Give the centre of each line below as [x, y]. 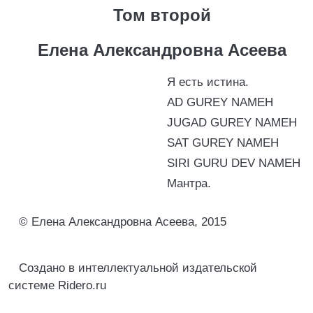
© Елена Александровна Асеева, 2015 [123, 222]
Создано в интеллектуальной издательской [138, 268]
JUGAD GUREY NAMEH [232, 123]
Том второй [162, 15]
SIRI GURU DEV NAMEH [234, 163]
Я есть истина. [208, 82]
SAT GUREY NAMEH [223, 143]
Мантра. [189, 183]
